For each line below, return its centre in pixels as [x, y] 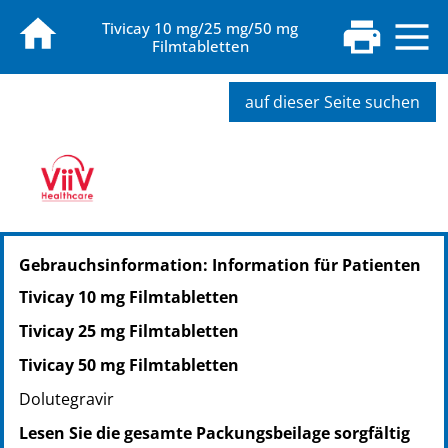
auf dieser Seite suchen [332, 102]
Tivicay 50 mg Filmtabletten [129, 365]
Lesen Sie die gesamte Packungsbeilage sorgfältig [214, 433]
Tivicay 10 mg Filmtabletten [129, 297]
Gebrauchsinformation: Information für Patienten [220, 265]
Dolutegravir [66, 399]
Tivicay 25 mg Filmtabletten [129, 331]
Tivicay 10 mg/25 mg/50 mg [200, 28]
